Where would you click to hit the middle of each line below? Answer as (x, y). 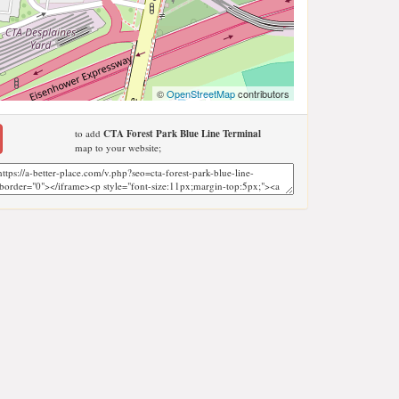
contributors (262, 94)
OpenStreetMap (201, 94)
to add (89, 133)
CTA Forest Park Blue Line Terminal (182, 134)
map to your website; (118, 147)
